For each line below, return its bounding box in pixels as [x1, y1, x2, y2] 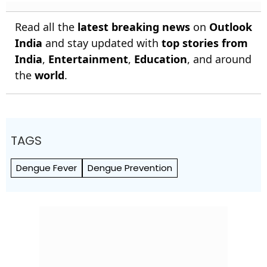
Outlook [209, 20, 252, 35]
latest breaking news [77, 20, 190, 35]
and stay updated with [42, 36, 162, 51]
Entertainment [48, 52, 128, 67]
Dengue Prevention [88, 162, 172, 175]
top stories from [162, 36, 248, 51]
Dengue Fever [16, 162, 77, 175]
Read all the [15, 20, 77, 35]
